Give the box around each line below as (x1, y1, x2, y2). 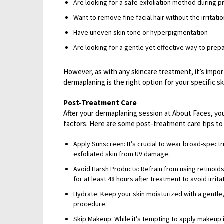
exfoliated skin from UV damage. (73, 149, 170, 158)
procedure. (73, 199, 107, 208)
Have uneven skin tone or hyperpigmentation (73, 28, 208, 37)
